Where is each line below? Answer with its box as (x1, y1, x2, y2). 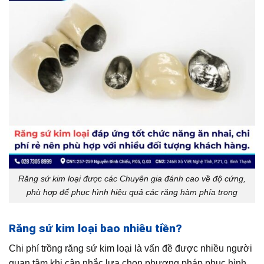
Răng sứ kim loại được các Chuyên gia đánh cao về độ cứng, (18, 173, 246, 183)
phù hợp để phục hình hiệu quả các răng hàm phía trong (27, 187, 237, 197)
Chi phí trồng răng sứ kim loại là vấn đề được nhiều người (9, 243, 252, 254)
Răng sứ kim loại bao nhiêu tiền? (9, 221, 182, 235)
